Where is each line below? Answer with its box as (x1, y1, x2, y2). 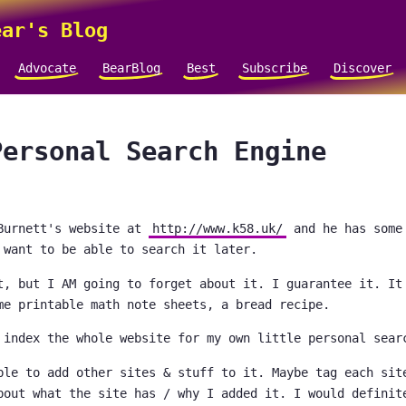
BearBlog (102, 60, 160, 75)
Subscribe (242, 60, 307, 75)
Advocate (18, 60, 76, 75)
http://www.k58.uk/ (152, 221, 283, 237)
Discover (333, 60, 391, 75)
